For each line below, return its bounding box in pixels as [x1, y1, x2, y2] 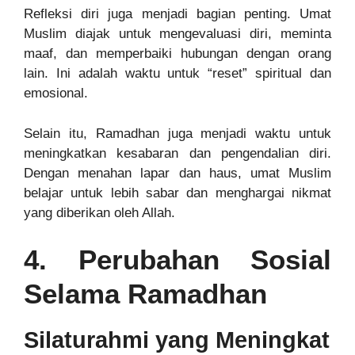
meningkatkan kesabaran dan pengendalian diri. [24, 145, 331, 161]
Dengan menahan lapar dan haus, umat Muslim [24, 165, 331, 181]
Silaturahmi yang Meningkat [24, 327, 330, 353]
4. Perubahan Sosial [24, 244, 331, 276]
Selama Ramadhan [24, 278, 267, 310]
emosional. [24, 86, 88, 101]
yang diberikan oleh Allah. [24, 204, 175, 220]
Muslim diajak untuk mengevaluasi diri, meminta [24, 26, 331, 42]
